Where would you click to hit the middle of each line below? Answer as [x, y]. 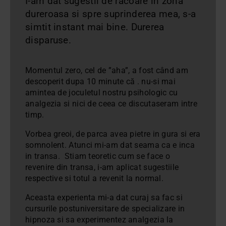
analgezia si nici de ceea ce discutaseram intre [111, 103]
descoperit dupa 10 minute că [81, 81]
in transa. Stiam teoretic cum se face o [98, 156]
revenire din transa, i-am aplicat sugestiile [102, 167]
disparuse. [50, 40]
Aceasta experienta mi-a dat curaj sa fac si [104, 197]
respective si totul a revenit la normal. [96, 178]
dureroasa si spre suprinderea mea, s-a [111, 14]
